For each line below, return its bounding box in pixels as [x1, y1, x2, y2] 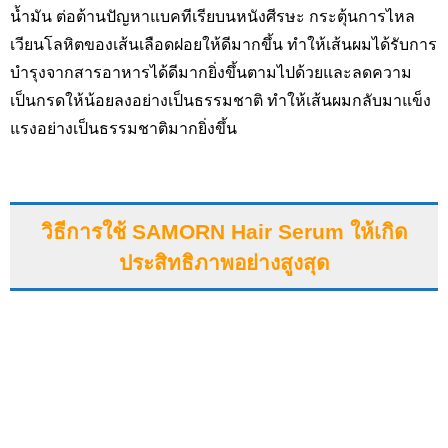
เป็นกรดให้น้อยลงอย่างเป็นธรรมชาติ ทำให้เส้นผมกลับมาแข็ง [10, 92, 431, 110]
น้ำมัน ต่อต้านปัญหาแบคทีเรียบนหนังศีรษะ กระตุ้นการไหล [10, 8, 415, 26]
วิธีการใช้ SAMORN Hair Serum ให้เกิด [40, 219, 408, 243]
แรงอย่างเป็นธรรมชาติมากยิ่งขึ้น [10, 120, 237, 138]
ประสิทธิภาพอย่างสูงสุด [118, 250, 330, 274]
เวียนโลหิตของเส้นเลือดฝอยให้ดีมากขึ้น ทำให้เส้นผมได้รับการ [10, 36, 437, 54]
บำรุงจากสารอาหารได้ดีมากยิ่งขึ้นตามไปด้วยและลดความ [10, 64, 412, 82]
